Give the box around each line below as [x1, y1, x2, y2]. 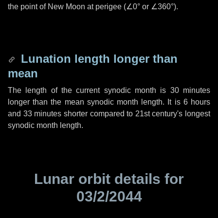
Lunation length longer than [18, 52, 178, 65]
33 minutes [23, 109, 62, 118]
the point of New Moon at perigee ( [8, 2, 126, 11]
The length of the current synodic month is [8, 86, 170, 94]
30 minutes [170, 86, 211, 94]
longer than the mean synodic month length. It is [8, 98, 183, 106]
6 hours [183, 98, 211, 106]
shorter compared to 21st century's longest [61, 109, 210, 118]
